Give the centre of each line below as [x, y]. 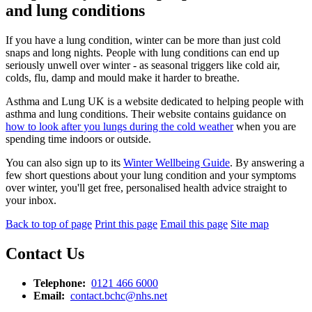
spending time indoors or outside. [78, 139]
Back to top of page [49, 224]
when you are [265, 126]
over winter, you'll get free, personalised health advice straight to [146, 188]
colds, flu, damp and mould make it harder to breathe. [123, 78]
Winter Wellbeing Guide [177, 163]
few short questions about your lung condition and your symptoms [151, 175]
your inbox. [31, 200]
